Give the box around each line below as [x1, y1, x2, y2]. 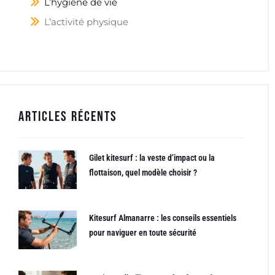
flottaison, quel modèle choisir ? [88, 168, 197, 177]
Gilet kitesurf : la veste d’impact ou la [88, 153, 215, 163]
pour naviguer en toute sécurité [88, 227, 196, 238]
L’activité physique [44, 15, 131, 28]
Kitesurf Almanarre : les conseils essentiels [88, 212, 236, 223]
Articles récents [18, 108, 117, 125]
